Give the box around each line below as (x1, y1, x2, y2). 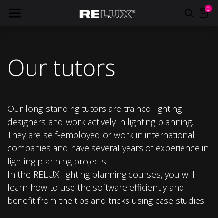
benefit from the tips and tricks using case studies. (7, 195, 206, 206)
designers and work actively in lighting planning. (7, 116, 193, 127)
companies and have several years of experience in (7, 142, 209, 154)
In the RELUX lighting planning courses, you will (7, 168, 195, 180)
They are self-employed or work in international (7, 129, 195, 141)
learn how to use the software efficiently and (7, 182, 184, 193)
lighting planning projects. (7, 155, 108, 167)
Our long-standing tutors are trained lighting (7, 103, 182, 114)
